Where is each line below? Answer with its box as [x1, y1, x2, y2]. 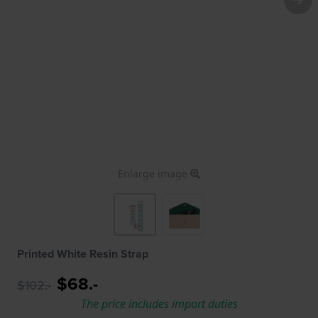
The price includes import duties [80, 295, 238, 312]
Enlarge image [118, 166, 190, 180]
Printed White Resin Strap [17, 245, 148, 262]
